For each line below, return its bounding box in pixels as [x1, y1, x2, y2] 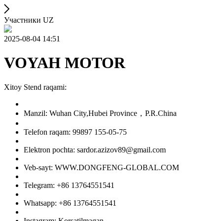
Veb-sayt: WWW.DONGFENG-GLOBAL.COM [24, 163, 179, 172]
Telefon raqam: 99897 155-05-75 [24, 127, 127, 136]
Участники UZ [4, 16, 54, 24]
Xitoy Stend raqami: [4, 82, 67, 91]
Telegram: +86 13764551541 [24, 181, 114, 189]
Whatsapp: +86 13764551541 [24, 198, 116, 207]
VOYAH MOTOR [4, 54, 125, 72]
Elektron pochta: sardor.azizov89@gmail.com [24, 145, 166, 154]
